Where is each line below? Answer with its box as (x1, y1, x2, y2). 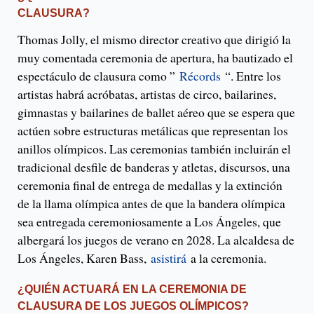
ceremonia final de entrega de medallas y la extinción (18, 177, 282, 194)
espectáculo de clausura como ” (18, 67, 179, 85)
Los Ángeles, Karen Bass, (18, 250, 151, 267)
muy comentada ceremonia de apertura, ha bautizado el (18, 49, 293, 67)
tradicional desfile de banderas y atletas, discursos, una (18, 158, 290, 176)
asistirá (151, 250, 186, 267)
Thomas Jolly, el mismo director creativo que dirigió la (18, 31, 291, 48)
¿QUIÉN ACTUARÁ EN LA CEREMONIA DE (18, 283, 247, 296)
